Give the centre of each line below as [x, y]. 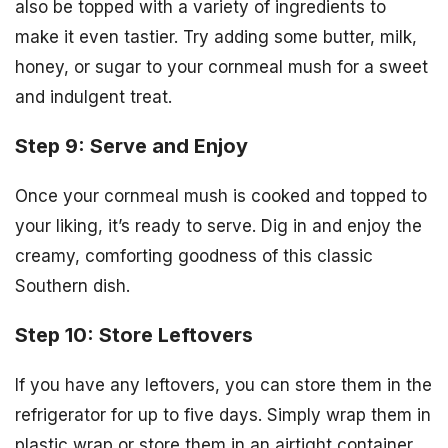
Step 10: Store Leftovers [134, 334]
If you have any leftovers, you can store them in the [223, 384]
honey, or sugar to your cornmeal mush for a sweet [221, 67]
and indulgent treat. [93, 97]
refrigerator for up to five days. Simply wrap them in [223, 414]
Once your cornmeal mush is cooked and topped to [221, 196]
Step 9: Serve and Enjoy [131, 146]
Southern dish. [72, 286]
